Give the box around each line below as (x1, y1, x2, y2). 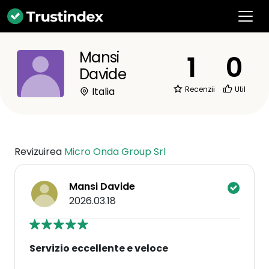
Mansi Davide (69, 180, 135, 193)
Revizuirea (14, 145, 64, 159)
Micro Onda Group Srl (64, 145, 166, 159)
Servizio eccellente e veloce (29, 241, 168, 255)
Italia (89, 85, 115, 98)
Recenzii (183, 84, 215, 94)
